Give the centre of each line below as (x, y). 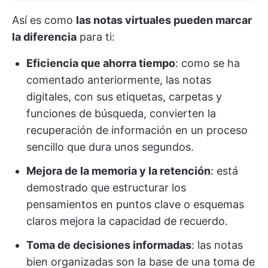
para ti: (96, 37)
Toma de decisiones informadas (109, 245)
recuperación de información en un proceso (137, 130)
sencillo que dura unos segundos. (110, 147)
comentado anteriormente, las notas (119, 80)
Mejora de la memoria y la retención (118, 171)
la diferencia (44, 37)
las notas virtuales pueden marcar (164, 20)
